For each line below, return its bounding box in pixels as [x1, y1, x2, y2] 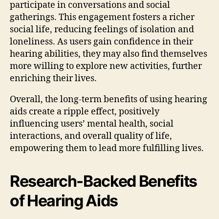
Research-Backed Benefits [10, 171, 197, 191]
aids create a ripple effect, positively [10, 106, 159, 117]
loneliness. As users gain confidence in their [10, 36, 193, 47]
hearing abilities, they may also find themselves [10, 48, 207, 60]
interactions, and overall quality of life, [10, 130, 172, 142]
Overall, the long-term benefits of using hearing [10, 93, 207, 105]
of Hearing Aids [10, 191, 118, 210]
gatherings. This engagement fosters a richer [10, 11, 195, 23]
